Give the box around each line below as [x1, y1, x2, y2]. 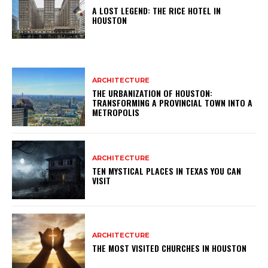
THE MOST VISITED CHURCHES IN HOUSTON [92, 242, 247, 255]
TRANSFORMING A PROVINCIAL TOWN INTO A [92, 96, 253, 109]
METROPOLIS [92, 105, 140, 118]
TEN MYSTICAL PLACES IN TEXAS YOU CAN [92, 164, 242, 177]
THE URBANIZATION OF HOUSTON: [92, 86, 213, 99]
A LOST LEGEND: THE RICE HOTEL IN [92, 4, 221, 17]
